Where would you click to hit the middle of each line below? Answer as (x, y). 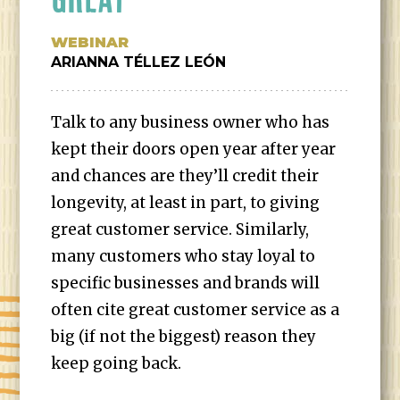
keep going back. (117, 363)
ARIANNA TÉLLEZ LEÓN (139, 62)
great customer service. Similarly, (180, 229)
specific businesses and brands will (186, 283)
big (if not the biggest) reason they (184, 337)
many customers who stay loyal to (183, 256)
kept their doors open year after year (194, 149)
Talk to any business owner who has (191, 122)
